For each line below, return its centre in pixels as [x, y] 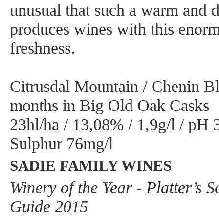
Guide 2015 [49, 207]
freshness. [43, 48]
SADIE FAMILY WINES [91, 165]
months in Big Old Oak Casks [109, 105]
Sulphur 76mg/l [61, 143]
